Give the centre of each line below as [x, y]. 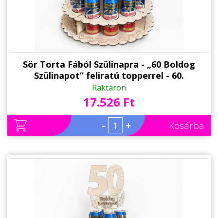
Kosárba [187, 125]
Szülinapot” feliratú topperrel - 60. [109, 75]
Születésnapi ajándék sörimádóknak [109, 86]
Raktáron [109, 87]
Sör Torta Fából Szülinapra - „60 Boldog [109, 64]
